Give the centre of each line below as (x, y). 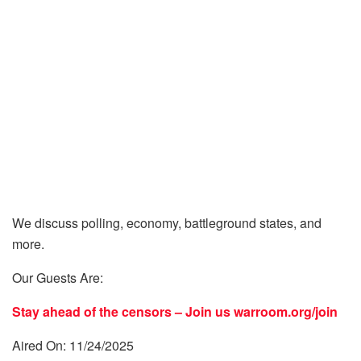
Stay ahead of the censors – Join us (123, 311)
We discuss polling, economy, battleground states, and (167, 223)
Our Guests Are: (59, 278)
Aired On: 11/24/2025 (73, 345)
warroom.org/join (286, 311)
